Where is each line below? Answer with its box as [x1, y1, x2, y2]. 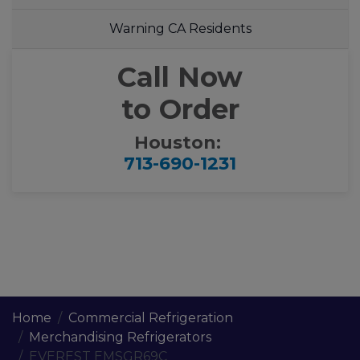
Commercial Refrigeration [68, 310, 233, 325]
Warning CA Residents [108, 21, 252, 36]
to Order [121, 92, 239, 126]
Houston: [134, 132, 226, 153]
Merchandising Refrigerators [29, 329, 211, 345]
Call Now [117, 60, 243, 94]
